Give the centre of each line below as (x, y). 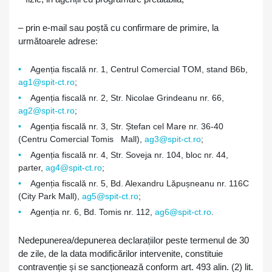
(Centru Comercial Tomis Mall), (81, 139)
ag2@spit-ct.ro (46, 110)
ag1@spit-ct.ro (46, 82)
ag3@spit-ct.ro (173, 139)
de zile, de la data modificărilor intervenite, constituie (121, 253)
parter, (32, 168)
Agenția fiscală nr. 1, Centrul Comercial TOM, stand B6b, (139, 69)
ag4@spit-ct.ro (74, 168)
